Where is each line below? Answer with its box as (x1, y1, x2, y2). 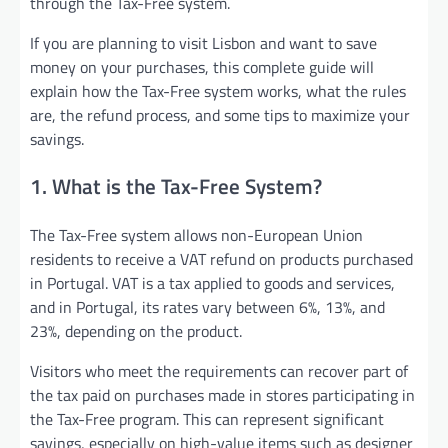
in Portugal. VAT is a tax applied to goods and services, (30, 271, 395, 296)
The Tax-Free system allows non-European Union (30, 223, 363, 248)
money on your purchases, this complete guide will (30, 54, 374, 79)
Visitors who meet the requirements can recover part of (30, 359, 408, 384)
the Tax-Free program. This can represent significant (30, 407, 384, 432)
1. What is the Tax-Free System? (30, 170, 322, 203)
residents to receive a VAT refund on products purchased (30, 247, 413, 272)
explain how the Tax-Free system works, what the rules (30, 78, 406, 103)
